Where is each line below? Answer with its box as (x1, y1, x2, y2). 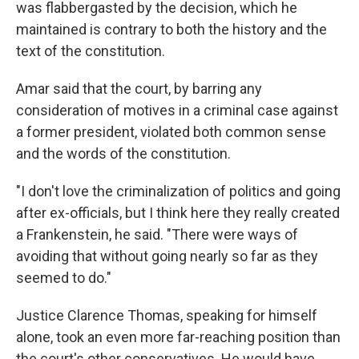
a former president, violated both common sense (16, 123, 326, 140)
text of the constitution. (16, 42, 165, 59)
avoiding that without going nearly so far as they (16, 248, 318, 264)
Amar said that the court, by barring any (16, 80, 262, 97)
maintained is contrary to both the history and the (16, 21, 327, 38)
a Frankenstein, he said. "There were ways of (16, 226, 298, 243)
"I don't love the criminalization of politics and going (16, 183, 341, 200)
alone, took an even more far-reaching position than (16, 329, 341, 345)
